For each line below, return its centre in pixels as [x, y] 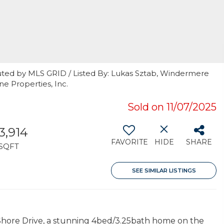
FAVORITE [129, 142]
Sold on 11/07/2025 [172, 107]
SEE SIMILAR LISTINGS [164, 170]
